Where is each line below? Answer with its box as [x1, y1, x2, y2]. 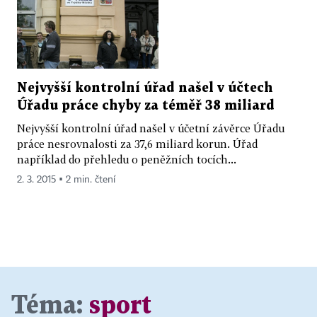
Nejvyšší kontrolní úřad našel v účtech [17, 82, 273, 95]
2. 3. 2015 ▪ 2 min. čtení [17, 175, 115, 185]
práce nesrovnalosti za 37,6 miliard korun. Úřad [17, 137, 258, 151]
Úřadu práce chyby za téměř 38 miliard [17, 100, 275, 113]
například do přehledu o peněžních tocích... [17, 153, 236, 166]
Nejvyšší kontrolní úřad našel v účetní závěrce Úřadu [17, 122, 284, 135]
